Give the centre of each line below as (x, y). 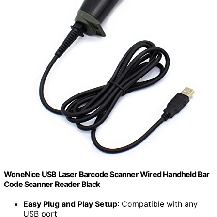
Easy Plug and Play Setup (70, 204)
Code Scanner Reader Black (52, 184)
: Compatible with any (157, 204)
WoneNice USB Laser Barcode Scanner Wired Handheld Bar (107, 174)
